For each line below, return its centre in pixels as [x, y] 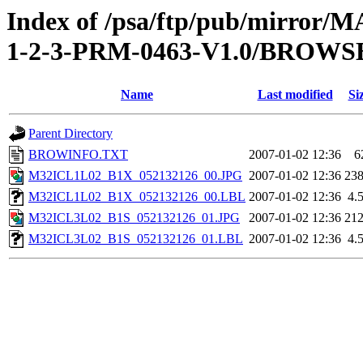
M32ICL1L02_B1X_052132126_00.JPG [135, 176]
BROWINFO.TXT [78, 155]
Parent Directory [70, 134]
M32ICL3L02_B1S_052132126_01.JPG [134, 218]
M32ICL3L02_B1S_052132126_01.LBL [136, 239]
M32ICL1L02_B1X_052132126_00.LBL [137, 197]
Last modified [295, 95]
